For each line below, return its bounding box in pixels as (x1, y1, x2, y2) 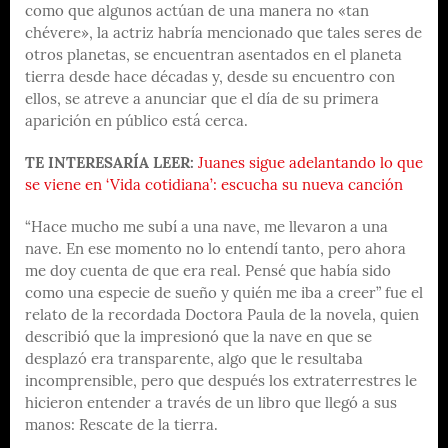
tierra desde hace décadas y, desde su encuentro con (25, 70, 395, 86)
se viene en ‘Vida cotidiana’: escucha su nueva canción (25, 178, 403, 194)
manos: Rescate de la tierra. (25, 418, 218, 434)
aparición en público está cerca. (25, 114, 248, 130)
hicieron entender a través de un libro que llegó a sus (25, 396, 397, 412)
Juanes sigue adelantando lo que (198, 156, 423, 172)
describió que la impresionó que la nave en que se (25, 330, 372, 346)
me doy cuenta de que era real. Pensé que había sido (25, 264, 391, 280)
